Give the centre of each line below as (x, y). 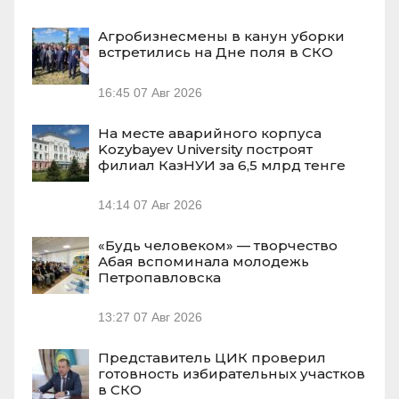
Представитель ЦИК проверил (212, 358)
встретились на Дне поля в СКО (216, 53)
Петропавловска (159, 278)
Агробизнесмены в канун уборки (221, 37)
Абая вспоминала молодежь (204, 262)
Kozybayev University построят (205, 149)
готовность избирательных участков (232, 374)
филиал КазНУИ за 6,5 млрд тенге (222, 165)
